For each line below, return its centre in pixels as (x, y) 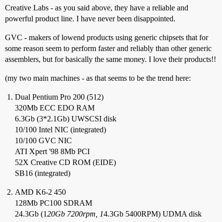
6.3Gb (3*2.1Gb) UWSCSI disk (66, 119)
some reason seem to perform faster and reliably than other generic (108, 48)
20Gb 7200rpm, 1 (75, 214)
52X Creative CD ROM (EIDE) (65, 162)
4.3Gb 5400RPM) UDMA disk (153, 214)
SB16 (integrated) (43, 173)
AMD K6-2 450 (40, 192)
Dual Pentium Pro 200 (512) (59, 97)
